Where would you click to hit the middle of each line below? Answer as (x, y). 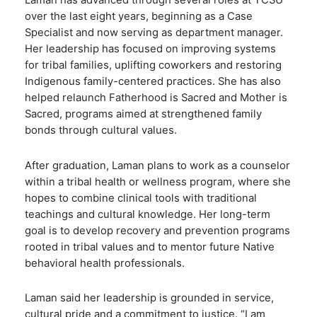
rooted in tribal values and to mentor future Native (150, 247)
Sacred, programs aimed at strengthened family (143, 114)
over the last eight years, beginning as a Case (139, 17)
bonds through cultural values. (101, 131)
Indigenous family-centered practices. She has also (153, 82)
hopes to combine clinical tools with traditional (141, 198)
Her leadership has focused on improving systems (150, 49)
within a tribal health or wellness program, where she (158, 181)
